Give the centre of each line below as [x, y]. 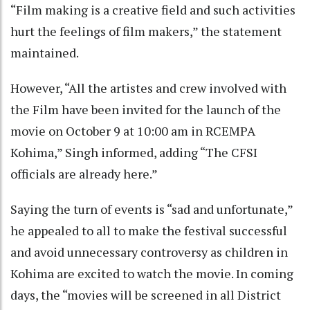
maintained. [47, 52]
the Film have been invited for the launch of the [146, 109]
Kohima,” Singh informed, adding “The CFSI [134, 152]
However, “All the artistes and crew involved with [148, 88]
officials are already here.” [86, 173]
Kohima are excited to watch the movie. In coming [152, 273]
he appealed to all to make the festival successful [149, 230]
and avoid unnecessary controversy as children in [149, 252]
